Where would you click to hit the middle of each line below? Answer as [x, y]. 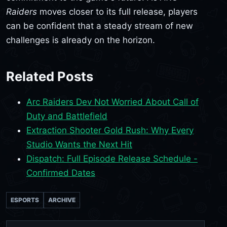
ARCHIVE [62, 200]
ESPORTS [25, 200]
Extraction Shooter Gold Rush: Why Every [110, 130]
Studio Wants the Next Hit [79, 145]
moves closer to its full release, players [117, 11]
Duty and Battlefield [67, 116]
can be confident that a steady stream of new [100, 26]
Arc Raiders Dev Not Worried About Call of [112, 102]
